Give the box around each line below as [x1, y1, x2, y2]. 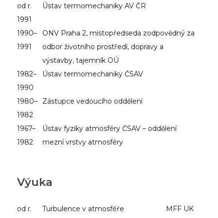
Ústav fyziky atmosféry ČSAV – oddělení [42, 124, 177, 133]
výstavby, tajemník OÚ [42, 55, 119, 65]
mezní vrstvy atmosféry [42, 137, 123, 146]
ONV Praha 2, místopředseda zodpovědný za [42, 28, 195, 37]
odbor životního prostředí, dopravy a [42, 42, 163, 51]
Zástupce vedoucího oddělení [42, 96, 143, 106]
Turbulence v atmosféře [42, 204, 124, 213]
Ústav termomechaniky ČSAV [42, 69, 143, 78]
